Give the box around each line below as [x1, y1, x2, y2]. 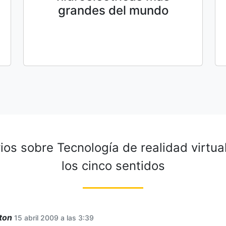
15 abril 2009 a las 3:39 [14, 213, 94, 222]
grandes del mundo [58, 3, 168, 18]
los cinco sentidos [61, 158, 165, 173]
